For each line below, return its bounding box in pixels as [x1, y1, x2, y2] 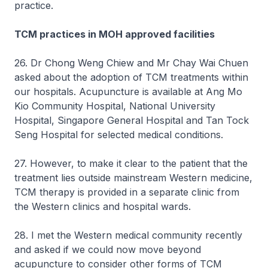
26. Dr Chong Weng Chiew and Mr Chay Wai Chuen [14, 57, 248, 69]
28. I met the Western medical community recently [14, 229, 242, 241]
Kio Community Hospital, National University [14, 100, 215, 112]
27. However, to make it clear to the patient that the [14, 157, 248, 169]
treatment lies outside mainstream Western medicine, [14, 172, 252, 184]
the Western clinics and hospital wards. [14, 200, 191, 212]
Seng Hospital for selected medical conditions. [14, 129, 223, 141]
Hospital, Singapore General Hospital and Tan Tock [14, 114, 249, 126]
